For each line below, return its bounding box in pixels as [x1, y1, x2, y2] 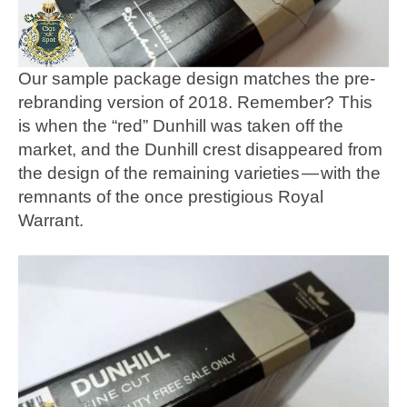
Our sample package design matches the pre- [18, 68, 375, 88]
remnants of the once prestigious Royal [18, 186, 323, 206]
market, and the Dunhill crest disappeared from [18, 139, 382, 159]
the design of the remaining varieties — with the [18, 163, 381, 183]
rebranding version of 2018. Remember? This [18, 92, 372, 112]
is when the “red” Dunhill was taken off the [18, 115, 343, 135]
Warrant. [18, 210, 84, 230]
